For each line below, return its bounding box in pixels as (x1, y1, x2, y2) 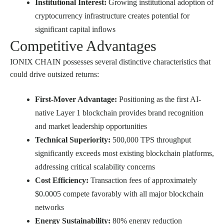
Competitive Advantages (10, 37, 156, 54)
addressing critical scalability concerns (35, 162, 155, 171)
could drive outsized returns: (10, 70, 99, 79)
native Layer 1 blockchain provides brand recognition (35, 108, 203, 117)
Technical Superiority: (35, 135, 110, 144)
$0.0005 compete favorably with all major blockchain (35, 189, 203, 198)
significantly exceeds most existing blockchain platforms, (35, 149, 214, 158)
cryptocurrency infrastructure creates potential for (35, 11, 189, 20)
